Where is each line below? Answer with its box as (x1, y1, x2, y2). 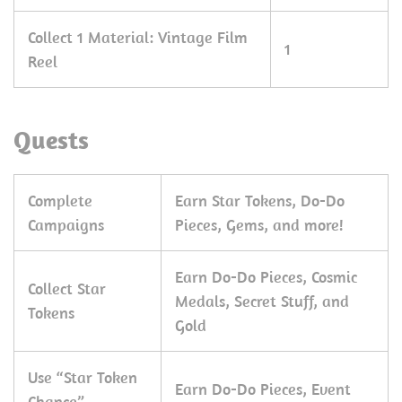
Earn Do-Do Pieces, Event (175, 379, 351, 399)
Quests (13, 124, 89, 155)
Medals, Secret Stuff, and (175, 291, 349, 311)
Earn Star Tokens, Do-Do (175, 190, 345, 211)
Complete (28, 190, 92, 211)
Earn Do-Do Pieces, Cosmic (175, 267, 357, 287)
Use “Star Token (28, 367, 137, 388)
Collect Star (28, 278, 106, 299)
